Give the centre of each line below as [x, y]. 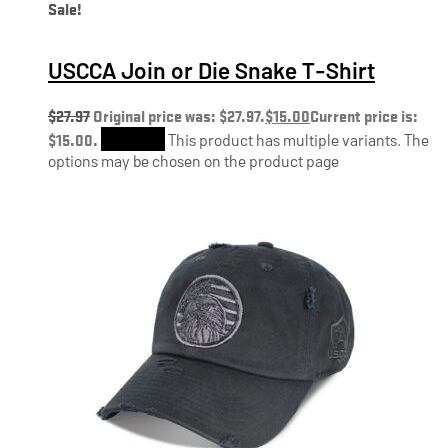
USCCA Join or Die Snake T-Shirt [211, 70]
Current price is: [364, 115]
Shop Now [133, 139]
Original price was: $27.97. [179, 115]
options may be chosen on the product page [193, 161]
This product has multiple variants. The [298, 140]
